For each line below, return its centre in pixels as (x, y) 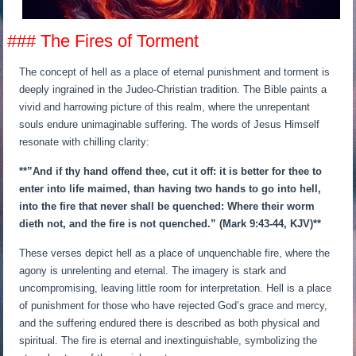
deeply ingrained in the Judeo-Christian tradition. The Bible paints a (173, 89)
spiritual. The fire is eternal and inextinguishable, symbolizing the (168, 340)
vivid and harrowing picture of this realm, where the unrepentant (165, 106)
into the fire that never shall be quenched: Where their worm (167, 206)
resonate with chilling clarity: (85, 141)
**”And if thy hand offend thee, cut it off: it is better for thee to (171, 171)
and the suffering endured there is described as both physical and (170, 323)
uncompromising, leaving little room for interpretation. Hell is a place (176, 288)
